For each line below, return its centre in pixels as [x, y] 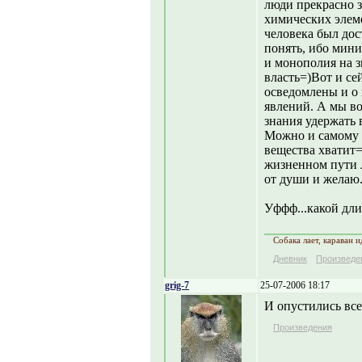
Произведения [303, 327]
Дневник [290, 259]
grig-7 [177, 285]
